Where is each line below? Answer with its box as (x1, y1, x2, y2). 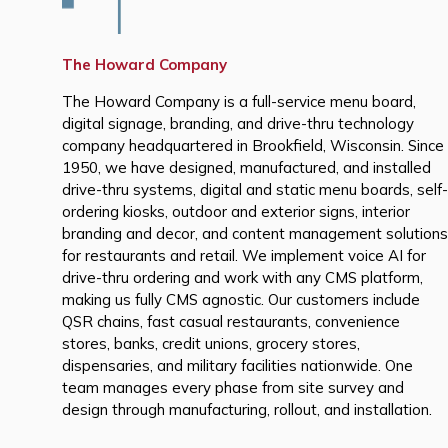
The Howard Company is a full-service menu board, (62, 91, 416, 111)
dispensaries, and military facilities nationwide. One (62, 355, 413, 375)
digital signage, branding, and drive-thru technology (62, 113, 414, 133)
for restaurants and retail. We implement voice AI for (62, 245, 426, 265)
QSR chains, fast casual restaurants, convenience (62, 311, 400, 331)
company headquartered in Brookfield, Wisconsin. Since (62, 135, 444, 155)
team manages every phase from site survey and (62, 377, 404, 397)
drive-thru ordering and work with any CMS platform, (62, 267, 423, 287)
